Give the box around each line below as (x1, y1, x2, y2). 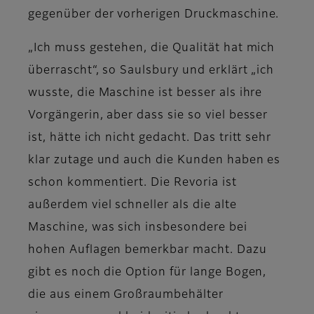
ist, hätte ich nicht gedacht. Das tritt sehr (28, 132, 272, 144)
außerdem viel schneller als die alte (28, 200, 237, 212)
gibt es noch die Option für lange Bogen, (28, 267, 267, 279)
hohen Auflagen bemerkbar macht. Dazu (28, 245, 267, 257)
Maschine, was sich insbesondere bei (28, 222, 247, 234)
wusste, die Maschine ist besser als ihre (28, 88, 263, 100)
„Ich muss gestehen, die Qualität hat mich (28, 43, 275, 55)
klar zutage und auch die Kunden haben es (28, 155, 281, 167)
